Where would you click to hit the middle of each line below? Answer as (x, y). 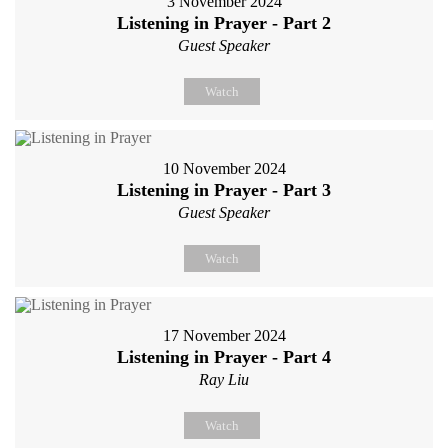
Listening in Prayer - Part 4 (224, 356)
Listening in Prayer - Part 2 (224, 22)
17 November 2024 (224, 335)
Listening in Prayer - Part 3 (224, 189)
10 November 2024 (224, 168)
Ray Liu (224, 379)
